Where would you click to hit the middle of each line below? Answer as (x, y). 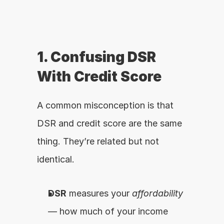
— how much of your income (108, 211)
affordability (157, 193)
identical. (56, 159)
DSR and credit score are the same (109, 123)
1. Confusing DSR (96, 57)
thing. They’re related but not (98, 141)
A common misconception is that (105, 105)
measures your (99, 193)
